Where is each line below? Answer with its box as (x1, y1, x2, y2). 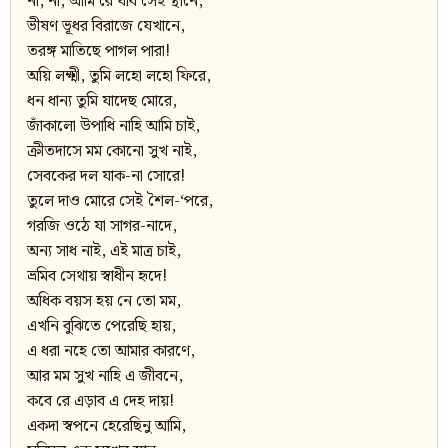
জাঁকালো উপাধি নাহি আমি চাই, (27, 114, 200, 140)
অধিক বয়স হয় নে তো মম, (27, 289, 181, 315)
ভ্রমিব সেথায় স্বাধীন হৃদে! (27, 264, 167, 290)
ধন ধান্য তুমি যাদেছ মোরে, (27, 89, 177, 115)
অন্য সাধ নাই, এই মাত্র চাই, (27, 239, 181, 265)
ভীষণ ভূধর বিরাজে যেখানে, (27, 14, 185, 40)
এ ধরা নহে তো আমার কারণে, (27, 339, 195, 365)
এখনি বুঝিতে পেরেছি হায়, (27, 314, 176, 340)
